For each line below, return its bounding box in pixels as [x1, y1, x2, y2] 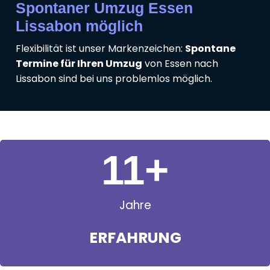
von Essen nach [142, 56, 218, 71]
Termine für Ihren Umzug [16, 56, 142, 71]
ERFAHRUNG [89, 227, 181, 248]
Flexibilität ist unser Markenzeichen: [16, 41, 185, 55]
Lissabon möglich [16, 17, 143, 34]
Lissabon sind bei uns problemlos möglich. [16, 71, 212, 86]
